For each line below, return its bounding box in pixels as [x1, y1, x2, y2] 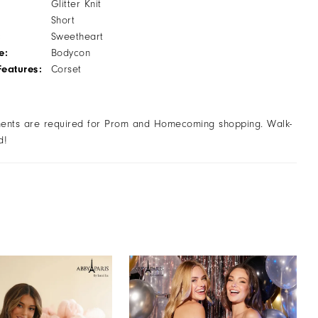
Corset [50, 62, 82, 75]
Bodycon [50, 46, 91, 59]
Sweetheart [50, 30, 104, 43]
